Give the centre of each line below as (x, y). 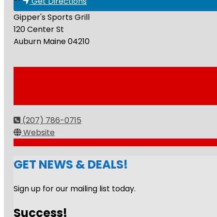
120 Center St (39, 29)
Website (39, 133)
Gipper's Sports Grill (52, 17)
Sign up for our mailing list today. (75, 188)
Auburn (27, 41)
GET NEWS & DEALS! (71, 164)
